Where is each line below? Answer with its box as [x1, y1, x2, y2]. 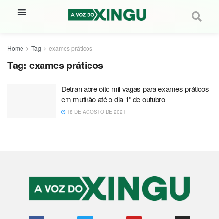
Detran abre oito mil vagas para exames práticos [61, 83, 209, 94]
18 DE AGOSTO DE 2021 [66, 108, 126, 115]
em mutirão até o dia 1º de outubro [61, 93, 165, 104]
